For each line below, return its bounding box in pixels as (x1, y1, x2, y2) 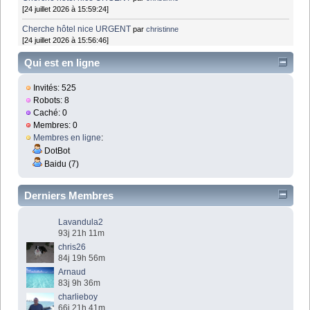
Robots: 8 (31, 95, 70, 106)
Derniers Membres (24, 189, 113, 201)
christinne (146, 25, 179, 34)
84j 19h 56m (58, 253, 106, 263)
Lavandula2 (58, 217, 104, 227)
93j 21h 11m (58, 228, 105, 238)
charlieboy (58, 291, 98, 302)
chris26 (58, 241, 86, 252)
